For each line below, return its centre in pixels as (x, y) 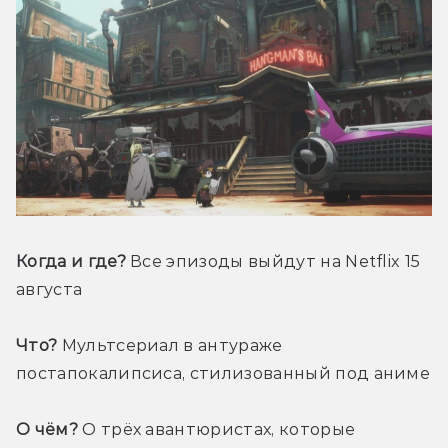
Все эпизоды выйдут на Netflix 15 (273, 262)
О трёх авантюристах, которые (216, 430)
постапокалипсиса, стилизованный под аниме (223, 374)
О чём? (47, 430)
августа (49, 290)
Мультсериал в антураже (170, 346)
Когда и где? (71, 262)
